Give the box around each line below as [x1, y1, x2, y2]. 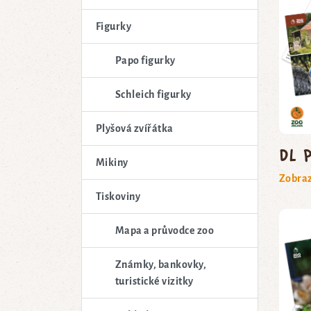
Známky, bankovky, [115, 258, 207, 270]
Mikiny [96, 156, 128, 168]
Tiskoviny [96, 190, 141, 202]
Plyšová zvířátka [96, 122, 174, 134]
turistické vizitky [115, 275, 194, 287]
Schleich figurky [115, 88, 192, 100]
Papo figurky [115, 54, 176, 66]
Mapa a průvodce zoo [115, 224, 215, 236]
